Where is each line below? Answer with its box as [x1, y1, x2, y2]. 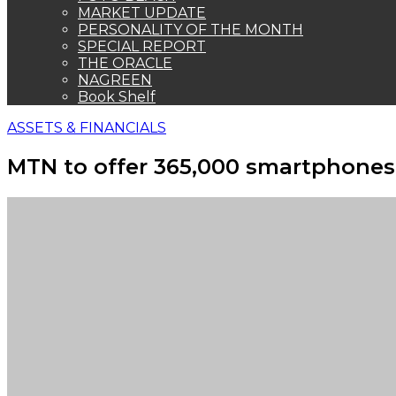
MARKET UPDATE [78, 4, 206, 21]
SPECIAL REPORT [78, 38, 206, 55]
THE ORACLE [78, 55, 172, 72]
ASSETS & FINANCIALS [7, 119, 166, 136]
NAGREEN [78, 72, 152, 88]
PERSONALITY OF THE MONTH [78, 21, 303, 38]
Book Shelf [78, 88, 156, 105]
